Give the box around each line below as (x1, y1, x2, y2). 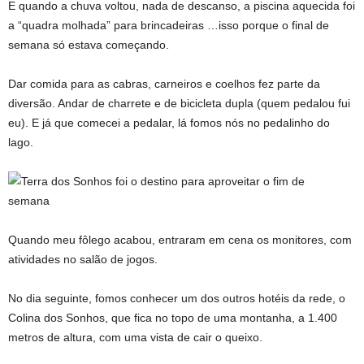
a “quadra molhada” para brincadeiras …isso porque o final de (8, 19, 329, 32)
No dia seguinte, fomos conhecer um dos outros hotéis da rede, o (8, 292, 345, 305)
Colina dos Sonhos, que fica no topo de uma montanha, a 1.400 (8, 311, 337, 325)
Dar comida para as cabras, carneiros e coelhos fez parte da (8, 77, 320, 91)
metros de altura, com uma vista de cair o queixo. (8, 331, 262, 344)
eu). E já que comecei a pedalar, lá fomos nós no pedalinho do (8, 116, 330, 130)
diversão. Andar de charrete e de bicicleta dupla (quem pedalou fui (8, 97, 350, 110)
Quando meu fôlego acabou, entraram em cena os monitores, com (8, 233, 352, 247)
